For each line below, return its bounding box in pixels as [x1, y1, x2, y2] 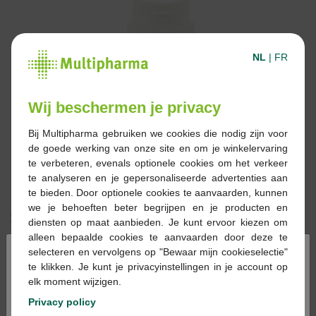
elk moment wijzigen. [28, 275, 121, 287]
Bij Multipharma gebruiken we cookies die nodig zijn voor [28, 127, 288, 139]
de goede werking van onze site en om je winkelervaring [28, 142, 288, 154]
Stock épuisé [42, 286, 108, 300]
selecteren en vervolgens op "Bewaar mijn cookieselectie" [28, 245, 288, 257]
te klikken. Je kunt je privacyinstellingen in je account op [28, 260, 288, 272]
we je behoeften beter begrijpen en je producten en [28, 201, 288, 213]
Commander [61, 245, 128, 259]
